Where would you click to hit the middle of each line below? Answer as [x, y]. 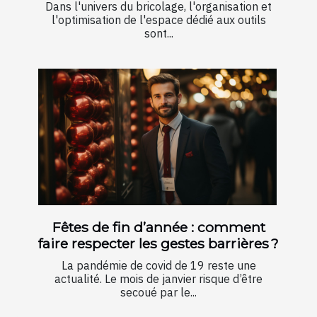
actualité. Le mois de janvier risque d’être [158, 278]
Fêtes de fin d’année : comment [158, 227]
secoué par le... [158, 292]
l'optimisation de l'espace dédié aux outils [158, 20]
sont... [158, 34]
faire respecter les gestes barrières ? [158, 243]
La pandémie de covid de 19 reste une [158, 265]
